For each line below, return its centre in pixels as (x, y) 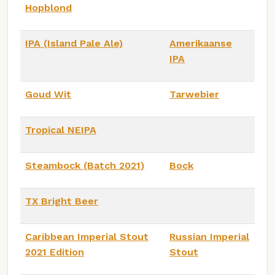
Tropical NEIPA (61, 130)
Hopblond (48, 7)
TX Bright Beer (62, 201)
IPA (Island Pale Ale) (74, 43)
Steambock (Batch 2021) (85, 165)
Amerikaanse (201, 43)
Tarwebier (194, 94)
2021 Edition (55, 252)
